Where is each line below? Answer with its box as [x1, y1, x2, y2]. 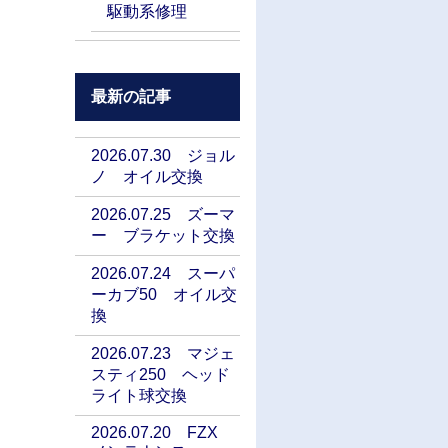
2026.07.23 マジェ [91, 345, 235, 363]
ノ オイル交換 [91, 168, 203, 186]
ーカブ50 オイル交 [91, 286, 237, 304]
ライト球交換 [91, 387, 187, 405]
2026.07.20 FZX [91, 424, 234, 442]
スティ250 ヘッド [91, 366, 230, 384]
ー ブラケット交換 [91, 227, 235, 245]
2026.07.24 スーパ [91, 265, 235, 283]
